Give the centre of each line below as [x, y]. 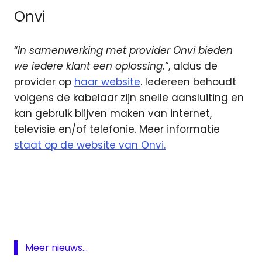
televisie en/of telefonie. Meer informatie [117, 130]
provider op [44, 82]
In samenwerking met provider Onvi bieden [125, 51]
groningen [39, 194]
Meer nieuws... [56, 247]
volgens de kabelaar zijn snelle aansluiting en [129, 98]
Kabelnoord [41, 213]
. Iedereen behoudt [188, 82]
